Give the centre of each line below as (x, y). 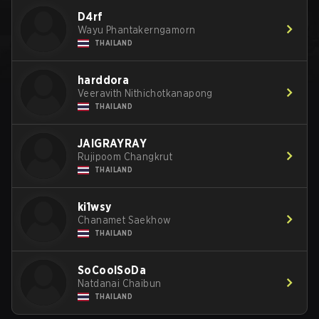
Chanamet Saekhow (125, 220)
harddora (104, 80)
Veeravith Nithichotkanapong (145, 93)
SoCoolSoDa (112, 270)
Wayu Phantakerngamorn (137, 30)
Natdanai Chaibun (120, 283)
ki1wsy (95, 207)
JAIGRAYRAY (112, 143)
